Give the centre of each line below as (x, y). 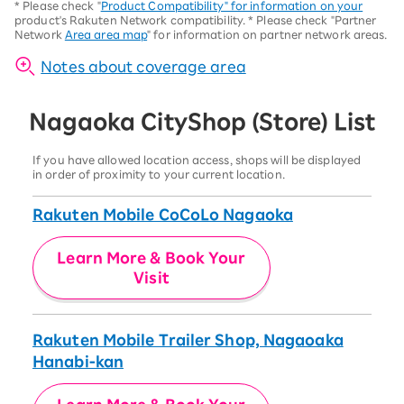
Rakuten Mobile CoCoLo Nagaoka (163, 214)
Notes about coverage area (143, 66)
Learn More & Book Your (151, 257)
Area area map (106, 34)
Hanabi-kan (78, 361)
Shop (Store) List (281, 121)
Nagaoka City (108, 121)
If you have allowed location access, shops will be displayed (197, 159)
